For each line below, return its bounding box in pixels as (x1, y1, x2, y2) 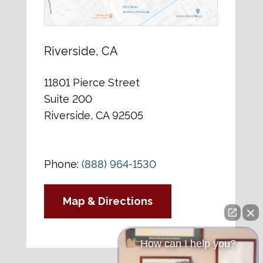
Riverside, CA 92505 (43, 109, 143, 122)
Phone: (43, 158, 82, 171)
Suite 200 (43, 93, 92, 106)
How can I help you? (137, 238, 236, 249)
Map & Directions (62, 195, 153, 208)
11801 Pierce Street (43, 76, 140, 89)
